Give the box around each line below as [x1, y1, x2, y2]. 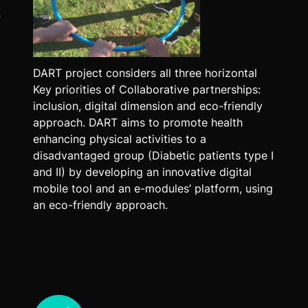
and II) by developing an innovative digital [32, 164, 252, 179]
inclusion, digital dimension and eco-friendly [32, 98, 263, 113]
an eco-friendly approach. [32, 197, 168, 212]
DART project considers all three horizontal [32, 65, 257, 80]
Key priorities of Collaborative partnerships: [32, 82, 261, 96]
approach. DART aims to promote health [32, 115, 243, 129]
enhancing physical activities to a [32, 131, 206, 146]
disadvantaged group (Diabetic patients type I [32, 148, 274, 162]
